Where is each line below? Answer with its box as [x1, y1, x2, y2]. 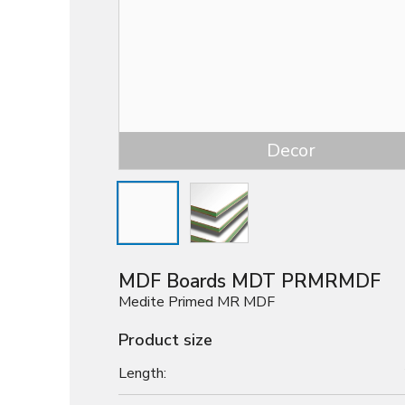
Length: [118, 363, 166, 383]
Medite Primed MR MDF [118, 292, 275, 313]
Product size [118, 329, 212, 352]
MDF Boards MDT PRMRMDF [118, 268, 381, 295]
